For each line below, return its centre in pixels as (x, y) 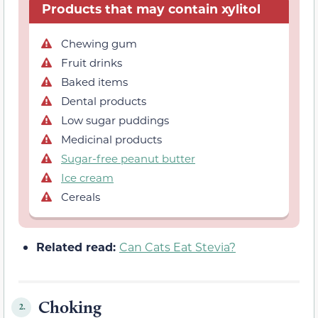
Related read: (78, 246)
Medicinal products (111, 139)
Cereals (81, 196)
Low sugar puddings (115, 120)
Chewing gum (99, 43)
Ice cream (87, 177)
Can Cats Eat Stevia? (177, 246)
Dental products (104, 100)
